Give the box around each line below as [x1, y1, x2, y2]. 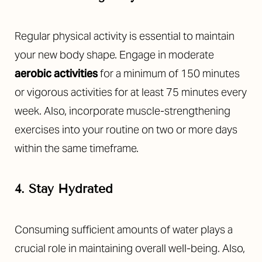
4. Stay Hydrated [15, 181, 113, 197]
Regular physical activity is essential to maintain [15, 29, 235, 43]
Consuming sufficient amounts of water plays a [15, 223, 233, 237]
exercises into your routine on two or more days [15, 123, 237, 137]
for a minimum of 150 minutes [98, 67, 240, 81]
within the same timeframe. [15, 142, 139, 156]
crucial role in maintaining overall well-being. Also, [15, 242, 245, 256]
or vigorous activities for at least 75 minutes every [15, 85, 247, 99]
